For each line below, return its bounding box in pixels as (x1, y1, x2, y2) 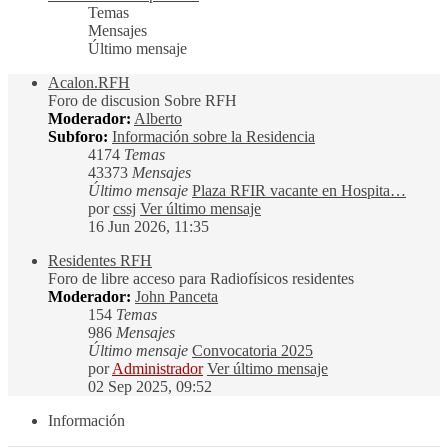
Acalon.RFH (48, 74, 130, 92)
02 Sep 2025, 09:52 (88, 378, 212, 396)
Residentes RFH (48, 252, 152, 270)
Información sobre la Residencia (112, 128, 315, 146)
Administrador (112, 360, 203, 378)
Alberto (134, 110, 182, 128)
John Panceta (135, 288, 218, 306)
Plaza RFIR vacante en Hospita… (192, 182, 406, 200)
